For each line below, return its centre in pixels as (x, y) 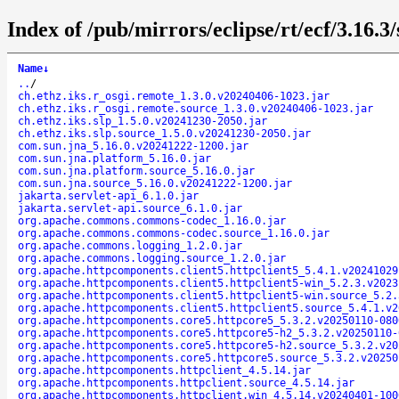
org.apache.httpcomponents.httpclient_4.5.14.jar (164, 370)
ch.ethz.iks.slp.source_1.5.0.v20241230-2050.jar (164, 133)
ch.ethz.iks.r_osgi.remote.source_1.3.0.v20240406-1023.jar (195, 108)
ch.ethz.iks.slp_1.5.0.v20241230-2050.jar (142, 121)
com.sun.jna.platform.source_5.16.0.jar (136, 171)
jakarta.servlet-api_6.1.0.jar (108, 195)
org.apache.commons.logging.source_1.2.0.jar (152, 258)
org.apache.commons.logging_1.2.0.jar (130, 245)
